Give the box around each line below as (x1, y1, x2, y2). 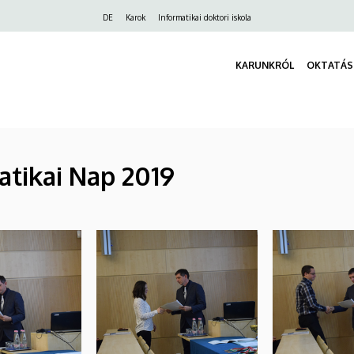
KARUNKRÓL (235, 59, 294, 72)
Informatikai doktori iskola (158, 13, 251, 22)
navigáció (39, 29, 110, 50)
